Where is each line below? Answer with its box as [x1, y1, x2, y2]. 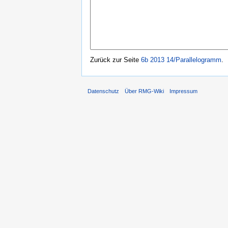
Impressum [169, 88, 198, 94]
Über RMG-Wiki [125, 88, 164, 94]
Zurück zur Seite [90, 55, 141, 64]
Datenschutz [88, 88, 119, 94]
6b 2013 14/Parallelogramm [141, 55, 221, 64]
